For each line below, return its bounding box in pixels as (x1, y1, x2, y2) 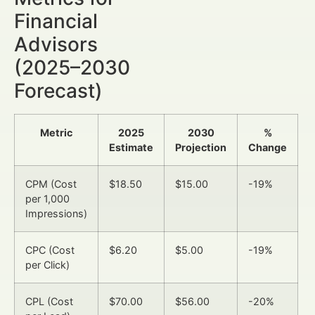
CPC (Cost (25, 244, 75, 257)
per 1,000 (25, 193, 70, 205)
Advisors (14, 32, 98, 57)
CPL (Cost (25, 295, 73, 308)
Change (248, 141, 287, 154)
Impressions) (25, 207, 87, 220)
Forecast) (14, 79, 103, 103)
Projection (175, 141, 226, 154)
